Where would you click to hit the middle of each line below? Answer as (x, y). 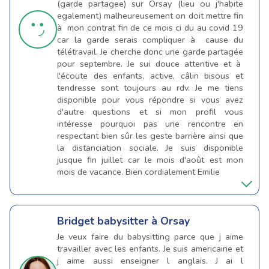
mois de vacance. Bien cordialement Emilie (138, 172)
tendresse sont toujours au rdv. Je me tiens (150, 88)
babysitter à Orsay (144, 221)
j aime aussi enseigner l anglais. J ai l (150, 261)
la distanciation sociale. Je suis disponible (150, 148)
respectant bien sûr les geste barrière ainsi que (150, 136)
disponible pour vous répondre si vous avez (150, 100)
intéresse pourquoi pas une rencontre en (150, 124)
